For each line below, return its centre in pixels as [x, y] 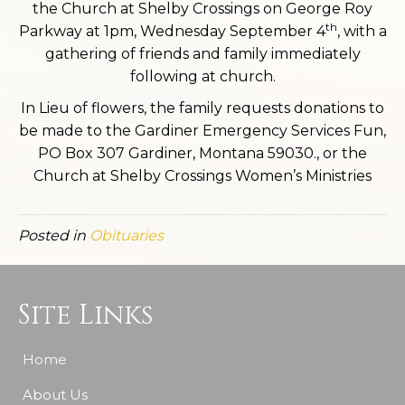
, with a [362, 31]
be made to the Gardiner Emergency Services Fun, [202, 131]
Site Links [85, 316]
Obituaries [127, 235]
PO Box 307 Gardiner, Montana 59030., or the [202, 153]
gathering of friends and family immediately [202, 54]
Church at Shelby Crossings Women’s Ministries [202, 176]
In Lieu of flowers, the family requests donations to [202, 108]
